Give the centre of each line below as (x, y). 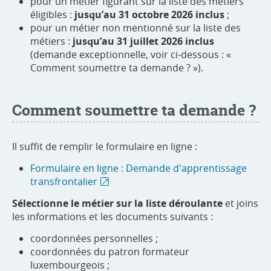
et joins (240, 204)
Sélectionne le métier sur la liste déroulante (117, 204)
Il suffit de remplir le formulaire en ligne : (105, 147)
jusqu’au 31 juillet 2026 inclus (143, 41)
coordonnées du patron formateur (110, 252)
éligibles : (52, 15)
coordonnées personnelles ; (94, 239)
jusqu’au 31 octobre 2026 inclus (149, 15)
